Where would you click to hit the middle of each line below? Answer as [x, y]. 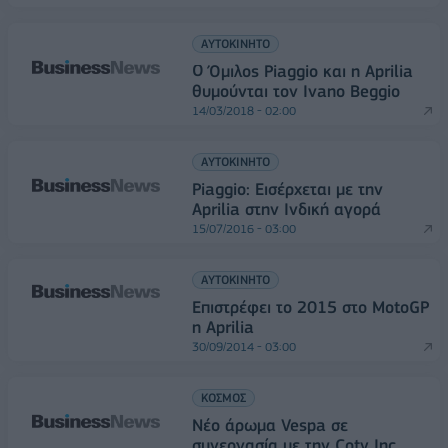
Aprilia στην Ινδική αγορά [286, 209]
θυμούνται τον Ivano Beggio [296, 91]
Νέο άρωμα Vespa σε [270, 425]
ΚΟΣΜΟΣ [223, 398]
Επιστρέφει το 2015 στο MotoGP [310, 307]
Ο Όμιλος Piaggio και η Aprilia [302, 71]
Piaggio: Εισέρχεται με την [287, 189]
